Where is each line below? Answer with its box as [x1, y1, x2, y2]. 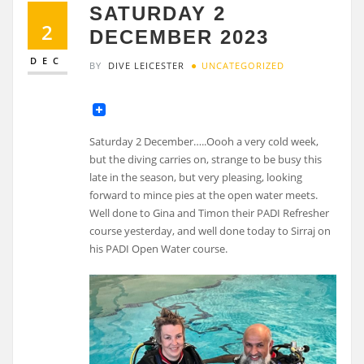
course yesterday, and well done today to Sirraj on [89, 223, 331, 239]
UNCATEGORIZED [201, 58, 284, 71]
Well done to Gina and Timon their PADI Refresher [89, 206, 330, 221]
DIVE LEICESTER [108, 58, 185, 71]
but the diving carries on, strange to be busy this [89, 152, 323, 167]
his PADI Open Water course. [89, 241, 228, 257]
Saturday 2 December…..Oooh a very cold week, [89, 134, 319, 149]
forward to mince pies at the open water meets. [89, 188, 318, 203]
